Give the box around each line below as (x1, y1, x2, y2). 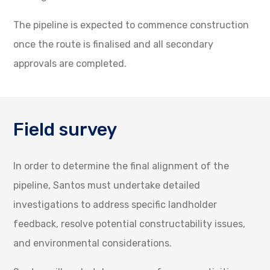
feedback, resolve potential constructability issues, (13, 218, 246, 230)
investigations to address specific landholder (13, 198, 218, 210)
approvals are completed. (13, 57, 127, 69)
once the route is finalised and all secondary (13, 38, 214, 50)
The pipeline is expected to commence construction (13, 19, 250, 31)
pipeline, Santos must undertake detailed (13, 179, 201, 191)
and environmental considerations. (13, 237, 172, 249)
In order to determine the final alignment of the (13, 160, 230, 172)
